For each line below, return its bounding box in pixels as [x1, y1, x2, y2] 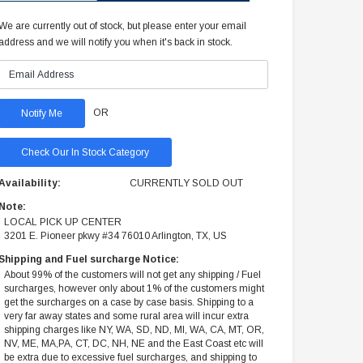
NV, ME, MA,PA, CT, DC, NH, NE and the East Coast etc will [4, 338, 264, 350]
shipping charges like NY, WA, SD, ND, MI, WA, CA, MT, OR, [4, 324, 265, 336]
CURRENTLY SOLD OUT [130, 177, 244, 190]
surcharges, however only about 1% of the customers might [4, 283, 265, 295]
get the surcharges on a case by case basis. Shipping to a [4, 297, 254, 309]
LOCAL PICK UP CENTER [4, 216, 122, 228]
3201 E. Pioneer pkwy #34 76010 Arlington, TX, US [4, 230, 228, 242]
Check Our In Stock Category [21, 147, 150, 159]
